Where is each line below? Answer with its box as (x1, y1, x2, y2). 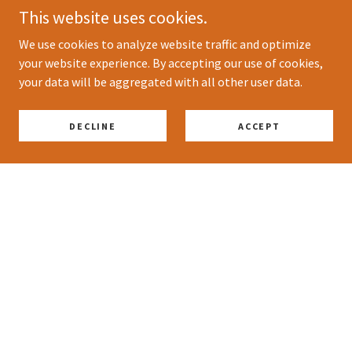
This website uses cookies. (19, 6, 207, 28)
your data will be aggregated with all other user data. (19, 74, 302, 90)
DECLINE (69, 119, 116, 132)
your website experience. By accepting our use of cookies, (19, 55, 323, 71)
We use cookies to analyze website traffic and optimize (19, 36, 311, 52)
